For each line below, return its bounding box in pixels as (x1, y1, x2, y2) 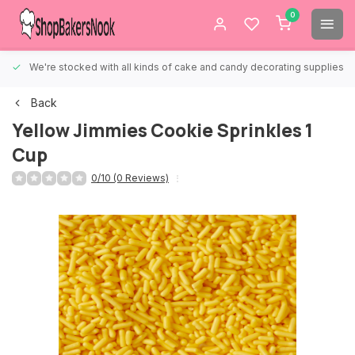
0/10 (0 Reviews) (91, 172, 169, 184)
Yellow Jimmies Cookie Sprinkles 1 (12, 118, 313, 143)
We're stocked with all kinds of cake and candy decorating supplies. (29, 61, 346, 73)
